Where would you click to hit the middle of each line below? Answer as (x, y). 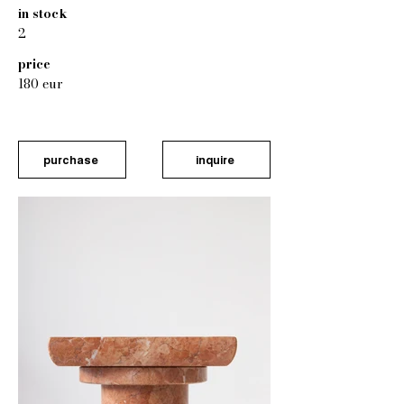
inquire (215, 160)
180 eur (41, 84)
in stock (43, 14)
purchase (70, 160)
